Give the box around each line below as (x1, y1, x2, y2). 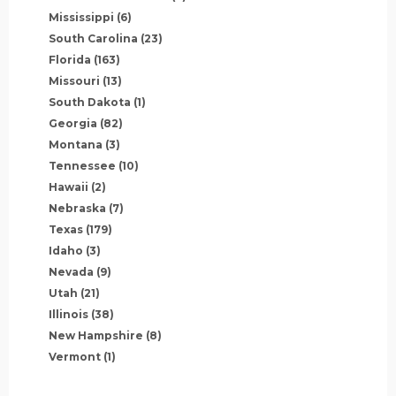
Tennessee (49, 158, 116, 172)
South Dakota (49, 95, 131, 109)
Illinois (49, 307, 88, 321)
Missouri (49, 73, 100, 88)
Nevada (49, 264, 94, 278)
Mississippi (49, 10, 114, 24)
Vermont (49, 349, 101, 363)
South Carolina (49, 31, 138, 45)
